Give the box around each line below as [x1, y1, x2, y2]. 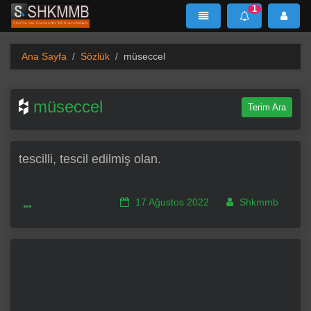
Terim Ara [248, 101, 286, 112]
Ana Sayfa [22, 50, 67, 62]
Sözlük [81, 50, 110, 62]
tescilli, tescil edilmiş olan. [19, 151, 161, 166]
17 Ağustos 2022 [133, 196, 209, 208]
